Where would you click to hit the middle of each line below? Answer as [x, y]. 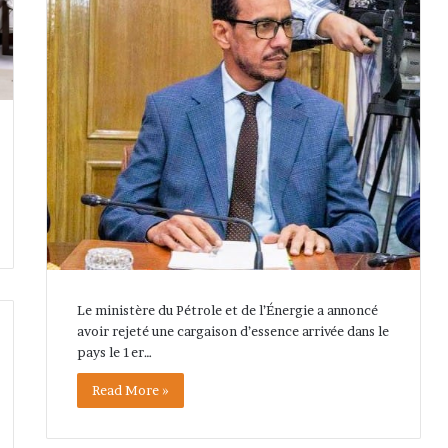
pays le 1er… [114, 351]
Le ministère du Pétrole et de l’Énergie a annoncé [227, 309]
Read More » [130, 389]
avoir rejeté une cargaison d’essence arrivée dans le [232, 330]
